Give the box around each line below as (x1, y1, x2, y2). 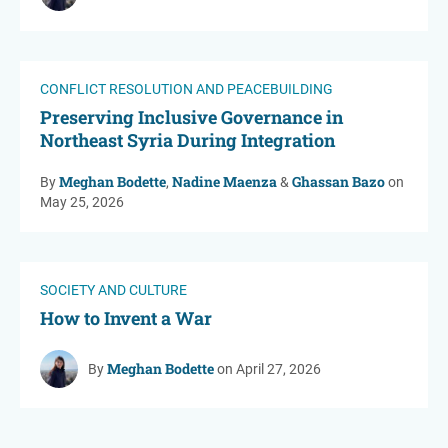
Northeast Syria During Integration (40, 128, 335, 153)
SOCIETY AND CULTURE (40, 282, 187, 299)
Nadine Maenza (172, 172, 277, 192)
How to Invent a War (40, 306, 212, 331)
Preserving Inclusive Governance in (40, 105, 343, 130)
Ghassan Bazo (292, 172, 385, 192)
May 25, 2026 (40, 194, 124, 211)
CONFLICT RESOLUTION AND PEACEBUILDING (40, 81, 333, 98)
